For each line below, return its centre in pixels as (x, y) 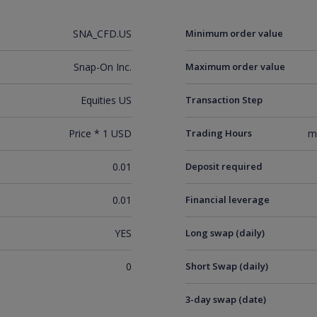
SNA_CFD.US (102, 34)
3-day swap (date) (226, 299)
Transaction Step (224, 100)
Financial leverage (228, 200)
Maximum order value (236, 67)
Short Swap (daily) (227, 266)
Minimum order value (235, 33)
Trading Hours (219, 133)
